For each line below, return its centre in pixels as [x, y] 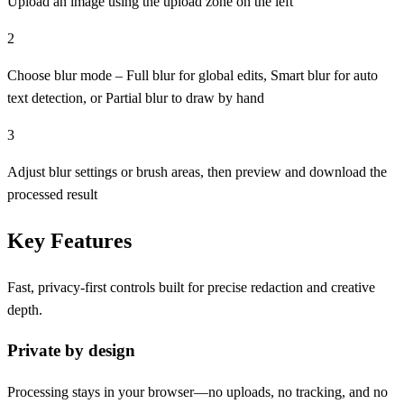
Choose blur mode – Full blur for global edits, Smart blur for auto [193, 75]
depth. [25, 309]
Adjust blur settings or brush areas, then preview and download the [197, 171]
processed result [52, 194]
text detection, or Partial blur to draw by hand [136, 97]
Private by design [71, 351]
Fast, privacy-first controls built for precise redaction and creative [191, 287]
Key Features [69, 240]
